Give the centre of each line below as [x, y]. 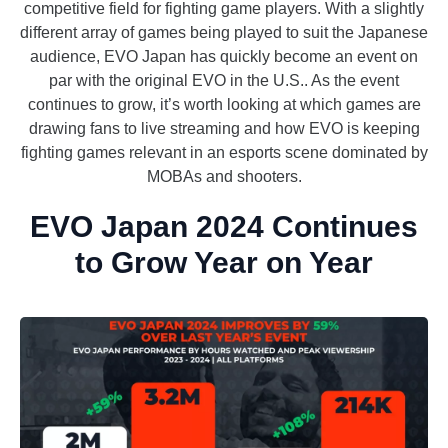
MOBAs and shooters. [224, 177]
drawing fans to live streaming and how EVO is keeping [224, 129]
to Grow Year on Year [224, 263]
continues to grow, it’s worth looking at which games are [224, 105]
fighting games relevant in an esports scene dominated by [224, 153]
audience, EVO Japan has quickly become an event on [224, 57]
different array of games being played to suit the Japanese [224, 33]
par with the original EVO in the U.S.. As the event [224, 81]
